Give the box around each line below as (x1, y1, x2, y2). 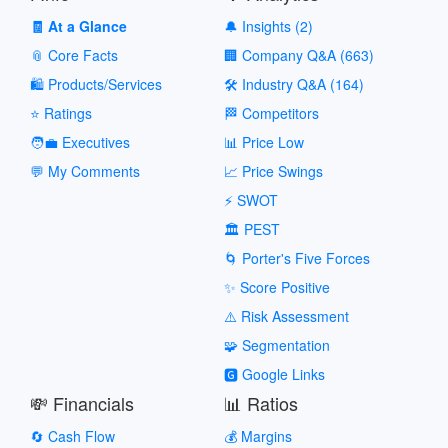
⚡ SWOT (224, 189, 278, 210)
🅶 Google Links (224, 363, 325, 384)
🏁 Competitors (224, 102, 319, 123)
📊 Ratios (224, 389, 298, 416)
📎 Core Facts (30, 44, 118, 65)
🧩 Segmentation (224, 334, 330, 355)
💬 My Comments (30, 160, 140, 181)
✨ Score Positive (224, 276, 330, 297)
